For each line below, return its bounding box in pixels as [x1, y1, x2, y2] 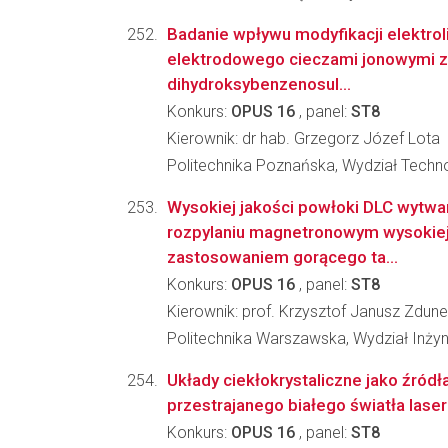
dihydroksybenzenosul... [167, 74, 351, 94]
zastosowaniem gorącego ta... [167, 247, 398, 267]
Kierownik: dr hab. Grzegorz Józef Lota [167, 129, 440, 148]
